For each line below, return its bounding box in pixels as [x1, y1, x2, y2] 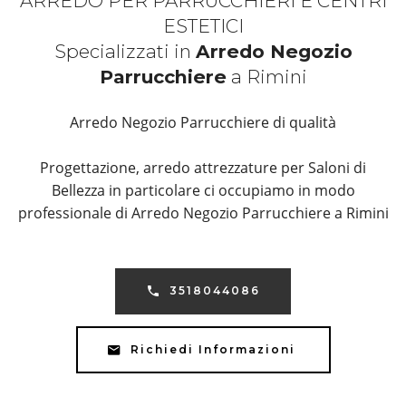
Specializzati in [53, 40, 196, 63]
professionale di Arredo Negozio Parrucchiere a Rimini [17, 203, 389, 224]
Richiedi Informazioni [130, 342, 300, 356]
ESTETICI [162, 14, 244, 38]
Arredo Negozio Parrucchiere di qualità [70, 112, 336, 133]
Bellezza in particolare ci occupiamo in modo [51, 180, 355, 201]
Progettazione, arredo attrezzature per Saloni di [40, 158, 366, 179]
